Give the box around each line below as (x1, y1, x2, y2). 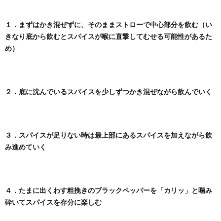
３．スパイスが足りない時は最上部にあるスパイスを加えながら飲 (5, 130, 212, 139)
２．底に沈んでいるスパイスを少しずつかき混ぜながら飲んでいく (5, 87, 212, 96)
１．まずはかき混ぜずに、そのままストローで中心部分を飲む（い (5, 20, 212, 29)
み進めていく (5, 142, 46, 151)
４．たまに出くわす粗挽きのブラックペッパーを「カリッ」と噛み (5, 185, 212, 194)
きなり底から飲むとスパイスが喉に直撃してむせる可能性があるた (5, 32, 212, 40)
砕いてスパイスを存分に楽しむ (5, 197, 102, 206)
